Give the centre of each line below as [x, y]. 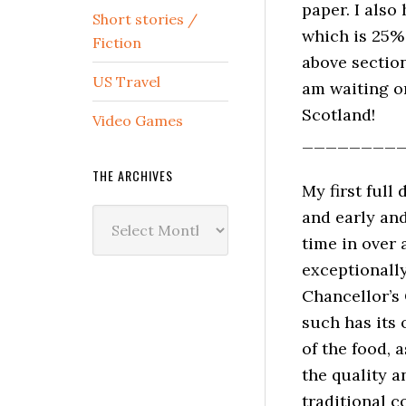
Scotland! [338, 115]
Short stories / [145, 19]
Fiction [117, 43]
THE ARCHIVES [133, 175]
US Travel [126, 82]
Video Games [138, 121]
